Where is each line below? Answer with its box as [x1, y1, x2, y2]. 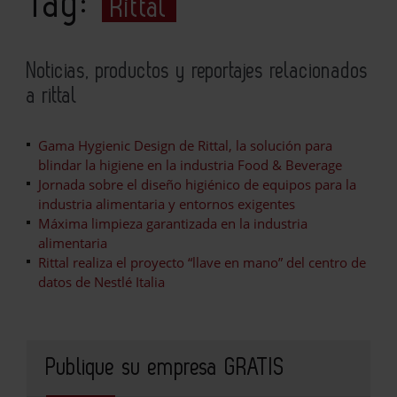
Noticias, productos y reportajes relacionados [27, 60, 369, 82]
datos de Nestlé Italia [38, 272, 165, 291]
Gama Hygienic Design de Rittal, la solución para [38, 136, 332, 154]
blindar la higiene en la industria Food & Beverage [38, 155, 342, 174]
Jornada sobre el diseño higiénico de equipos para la [38, 175, 356, 193]
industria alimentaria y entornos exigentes [38, 194, 295, 213]
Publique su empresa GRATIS [46, 356, 284, 378]
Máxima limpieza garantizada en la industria [38, 214, 307, 232]
